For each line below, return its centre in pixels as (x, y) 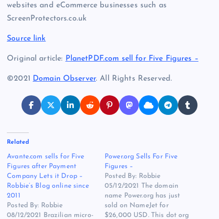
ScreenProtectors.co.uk (47, 19)
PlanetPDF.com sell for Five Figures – (132, 59)
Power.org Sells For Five (141, 157)
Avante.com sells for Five (46, 157)
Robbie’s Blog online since (48, 186)
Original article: (36, 59)
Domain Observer (64, 79)
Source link (26, 39)
